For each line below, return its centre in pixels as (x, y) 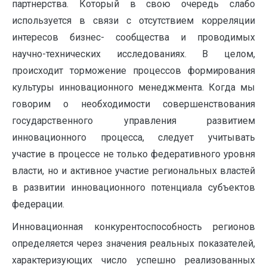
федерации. (38, 204)
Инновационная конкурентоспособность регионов (133, 227)
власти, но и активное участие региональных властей (133, 171)
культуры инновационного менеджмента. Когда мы (133, 87)
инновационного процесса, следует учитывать (133, 137)
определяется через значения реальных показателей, (133, 243)
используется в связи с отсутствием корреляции (133, 21)
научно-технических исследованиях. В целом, (133, 54)
